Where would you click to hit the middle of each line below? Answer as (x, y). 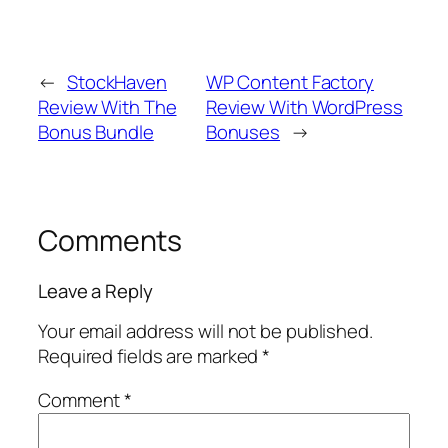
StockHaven (116, 82)
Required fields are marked (150, 356)
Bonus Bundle (96, 132)
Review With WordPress (304, 107)
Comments (110, 241)
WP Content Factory (289, 82)
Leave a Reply (95, 290)
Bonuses (243, 132)
